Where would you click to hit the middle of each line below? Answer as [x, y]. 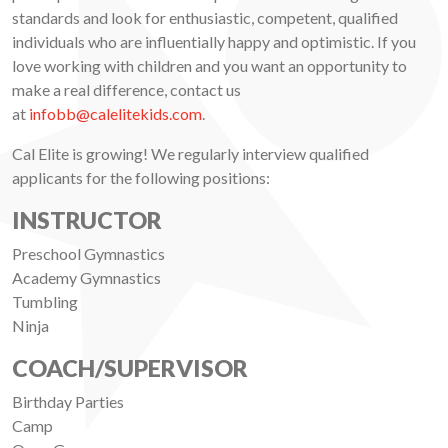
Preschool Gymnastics [88, 254]
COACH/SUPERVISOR [130, 368]
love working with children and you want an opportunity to [209, 66]
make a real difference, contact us [126, 90]
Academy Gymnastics [86, 278]
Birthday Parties [68, 402]
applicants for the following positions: [141, 178]
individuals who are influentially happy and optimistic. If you [214, 42]
